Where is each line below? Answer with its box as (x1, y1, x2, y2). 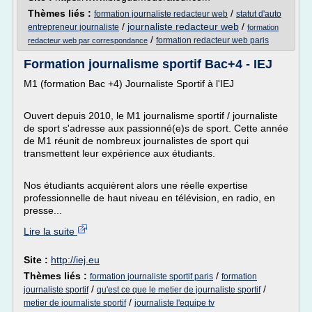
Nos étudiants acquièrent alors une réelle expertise (24, 180, 248, 191)
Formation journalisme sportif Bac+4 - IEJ (24, 57, 272, 71)
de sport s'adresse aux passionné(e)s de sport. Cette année (24, 123, 288, 134)
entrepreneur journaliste (28, 22, 119, 32)
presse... (24, 205, 62, 216)
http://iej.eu (51, 254, 100, 265)
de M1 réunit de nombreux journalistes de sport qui (24, 135, 249, 146)
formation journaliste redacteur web (94, 9, 228, 19)
